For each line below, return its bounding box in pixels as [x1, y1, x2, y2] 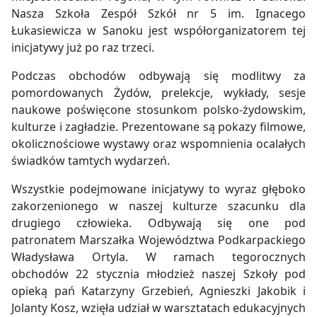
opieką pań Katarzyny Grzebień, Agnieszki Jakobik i [11, 283, 306, 299]
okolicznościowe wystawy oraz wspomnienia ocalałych [11, 136, 306, 152]
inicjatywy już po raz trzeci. [11, 40, 154, 56]
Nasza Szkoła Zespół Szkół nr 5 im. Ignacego [11, 6, 306, 22]
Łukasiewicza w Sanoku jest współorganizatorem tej [11, 23, 306, 39]
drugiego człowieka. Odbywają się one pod [11, 215, 306, 231]
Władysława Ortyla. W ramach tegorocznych [11, 249, 306, 265]
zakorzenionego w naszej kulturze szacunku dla [11, 198, 306, 214]
